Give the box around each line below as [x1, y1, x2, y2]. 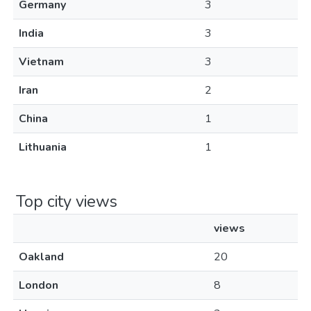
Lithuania [19, 140, 67, 155]
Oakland [19, 249, 64, 264]
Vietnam [19, 54, 64, 69]
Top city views [16, 190, 117, 212]
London [19, 278, 58, 293]
